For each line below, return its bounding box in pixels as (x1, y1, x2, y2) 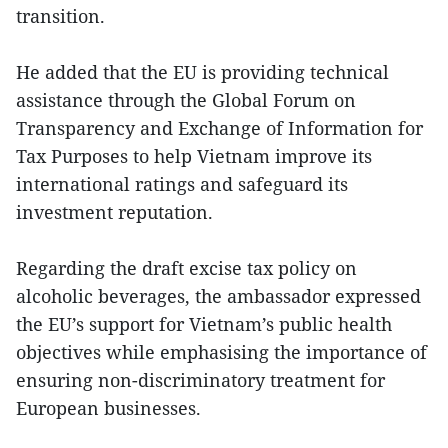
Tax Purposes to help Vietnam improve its (16, 144, 372, 169)
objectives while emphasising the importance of (16, 340, 427, 365)
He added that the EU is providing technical (16, 60, 389, 85)
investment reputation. (16, 200, 213, 225)
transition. (16, 4, 105, 29)
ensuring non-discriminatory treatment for (16, 368, 385, 393)
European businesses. (16, 396, 201, 421)
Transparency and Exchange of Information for (16, 116, 423, 141)
